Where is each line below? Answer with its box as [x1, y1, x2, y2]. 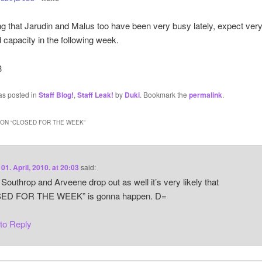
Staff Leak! [77, 89, 113, 101]
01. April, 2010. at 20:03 [1, 161, 80, 173]
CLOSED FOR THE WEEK [12, 118, 84, 126]
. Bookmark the [139, 89, 189, 100]
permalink [188, 89, 222, 101]
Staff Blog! [38, 89, 74, 101]
